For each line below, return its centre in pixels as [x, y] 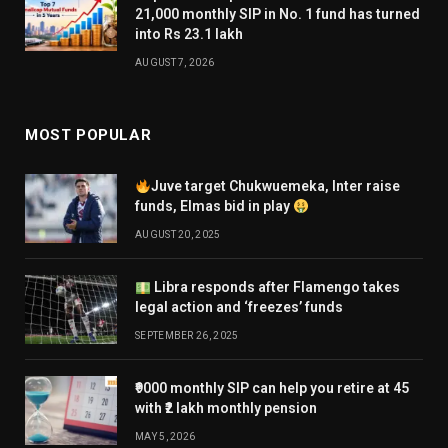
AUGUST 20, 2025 [178, 235]
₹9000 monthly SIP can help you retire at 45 [272, 388]
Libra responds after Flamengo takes [275, 287]
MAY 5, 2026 [165, 437]
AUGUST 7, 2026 [175, 63]
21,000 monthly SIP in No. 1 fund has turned [277, 14]
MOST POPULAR [88, 135]
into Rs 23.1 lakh [189, 34]
